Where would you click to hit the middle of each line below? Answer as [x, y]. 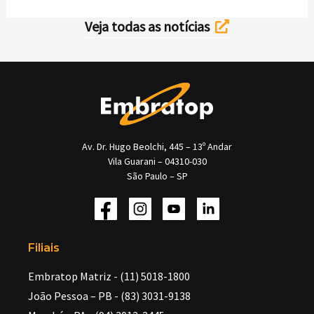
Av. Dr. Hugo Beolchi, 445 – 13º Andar [157, 146]
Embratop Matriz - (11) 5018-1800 [109, 277]
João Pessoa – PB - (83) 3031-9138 [109, 296]
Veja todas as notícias [150, 26]
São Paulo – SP [157, 176]
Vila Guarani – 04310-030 [157, 161]
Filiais [44, 247]
